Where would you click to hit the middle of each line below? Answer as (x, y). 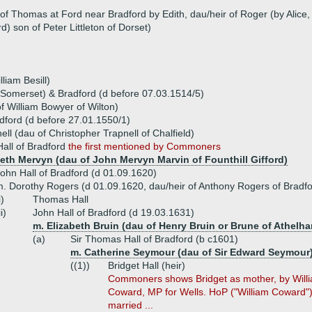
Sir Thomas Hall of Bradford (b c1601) (154, 239)
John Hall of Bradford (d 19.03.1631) (114, 212)
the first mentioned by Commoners (145, 146)
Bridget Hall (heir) (147, 265)
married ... (131, 305)
